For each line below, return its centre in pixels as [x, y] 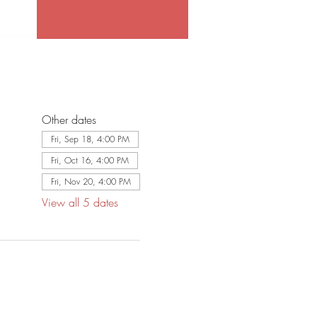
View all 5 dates [80, 202]
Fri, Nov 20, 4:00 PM [91, 181]
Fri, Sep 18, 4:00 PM [90, 139]
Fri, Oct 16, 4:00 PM [90, 160]
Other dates [69, 120]
